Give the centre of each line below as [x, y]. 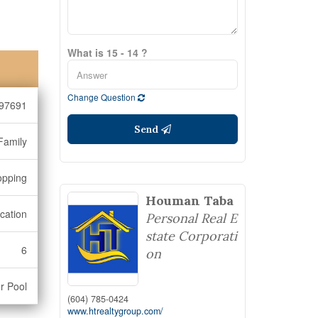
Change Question [102, 97]
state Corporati [191, 236]
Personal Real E [191, 218]
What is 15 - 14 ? [107, 53]
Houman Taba [189, 201]
